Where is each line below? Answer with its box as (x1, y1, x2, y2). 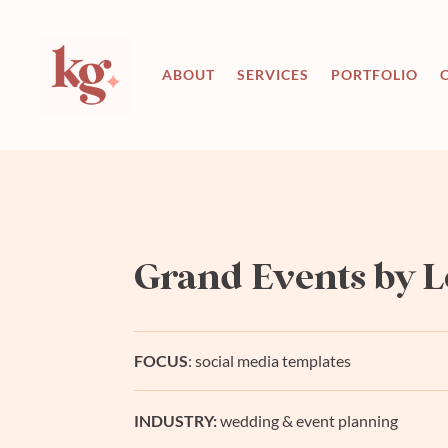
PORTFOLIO (330, 65, 418, 83)
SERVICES (236, 65, 309, 83)
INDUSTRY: (134, 410, 218, 430)
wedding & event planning (217, 410, 399, 430)
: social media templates (188, 351, 352, 371)
